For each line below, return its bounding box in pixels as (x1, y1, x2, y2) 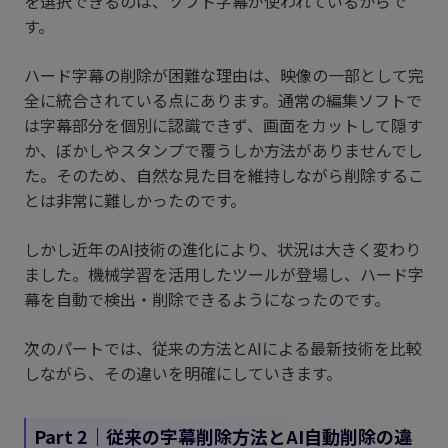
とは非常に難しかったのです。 (24, 188, 246, 213)
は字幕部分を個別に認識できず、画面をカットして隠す (24, 113, 423, 138)
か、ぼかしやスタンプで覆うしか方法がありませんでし (24, 138, 423, 163)
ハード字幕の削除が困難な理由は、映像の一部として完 (24, 63, 424, 88)
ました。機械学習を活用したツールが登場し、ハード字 (24, 262, 424, 287)
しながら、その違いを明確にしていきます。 (24, 361, 342, 386)
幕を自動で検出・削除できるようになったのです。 (24, 287, 390, 312)
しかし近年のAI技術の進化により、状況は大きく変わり (24, 237, 421, 262)
